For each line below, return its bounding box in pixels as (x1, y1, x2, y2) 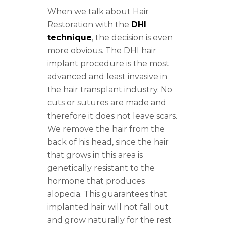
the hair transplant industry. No (47, 85, 172, 95)
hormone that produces (47, 176, 145, 186)
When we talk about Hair (47, 7, 149, 17)
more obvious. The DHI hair (47, 46, 156, 56)
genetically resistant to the (47, 163, 155, 173)
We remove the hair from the (47, 124, 165, 134)
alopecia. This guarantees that (47, 189, 167, 199)
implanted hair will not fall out (47, 202, 169, 212)
